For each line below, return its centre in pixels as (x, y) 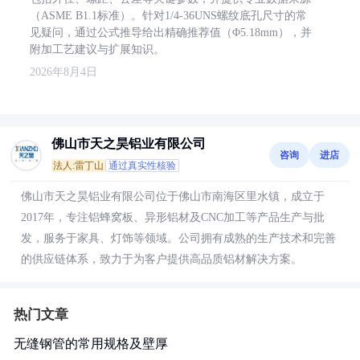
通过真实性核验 (142, 166)
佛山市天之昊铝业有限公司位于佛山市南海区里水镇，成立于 (173, 196)
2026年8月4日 (63, 72)
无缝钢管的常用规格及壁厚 (91, 344)
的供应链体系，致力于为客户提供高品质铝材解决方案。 (162, 259)
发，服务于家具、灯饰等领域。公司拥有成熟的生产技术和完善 (178, 238)
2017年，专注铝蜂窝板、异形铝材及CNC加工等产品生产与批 (173, 217)
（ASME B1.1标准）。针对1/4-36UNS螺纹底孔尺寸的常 (168, 16)
